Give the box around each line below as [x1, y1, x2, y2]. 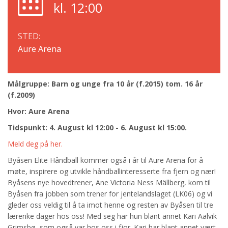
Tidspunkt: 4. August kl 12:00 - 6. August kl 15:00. [8, 123, 187, 132]
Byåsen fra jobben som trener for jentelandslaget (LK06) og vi [8, 189, 212, 198]
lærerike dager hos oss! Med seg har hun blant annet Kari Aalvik [8, 211, 217, 221]
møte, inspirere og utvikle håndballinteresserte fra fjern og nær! [8, 166, 216, 176]
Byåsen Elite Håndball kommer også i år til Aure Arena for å [8, 155, 203, 165]
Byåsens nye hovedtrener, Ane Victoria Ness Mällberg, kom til [8, 178, 211, 187]
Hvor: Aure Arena [8, 106, 70, 116]
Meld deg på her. [8, 139, 63, 149]
